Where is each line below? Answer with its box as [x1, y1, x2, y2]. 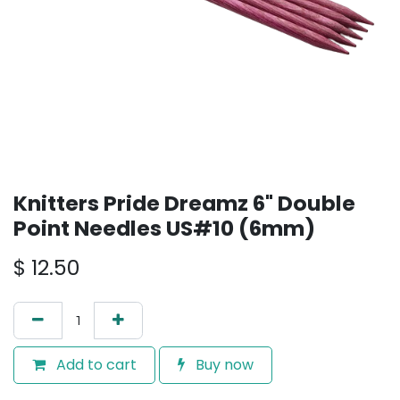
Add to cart [53, 354, 137, 375]
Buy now [192, 354, 254, 375]
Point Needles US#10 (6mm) [13, 213, 315, 243]
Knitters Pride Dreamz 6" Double [13, 188, 355, 218]
